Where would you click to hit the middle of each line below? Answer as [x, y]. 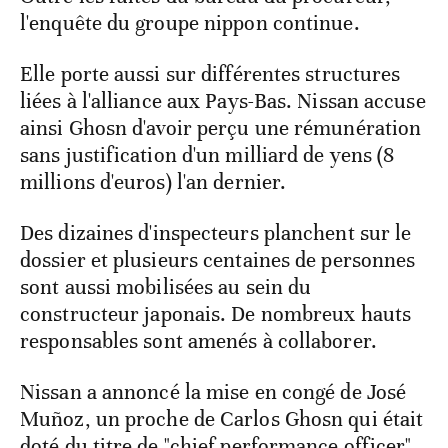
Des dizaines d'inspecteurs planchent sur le [216, 232]
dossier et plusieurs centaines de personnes [218, 259]
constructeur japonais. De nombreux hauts [216, 313]
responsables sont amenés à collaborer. [198, 340]
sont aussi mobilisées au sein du [166, 286]
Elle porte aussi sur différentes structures [210, 73]
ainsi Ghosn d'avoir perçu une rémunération [221, 127]
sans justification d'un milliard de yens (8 [207, 154]
